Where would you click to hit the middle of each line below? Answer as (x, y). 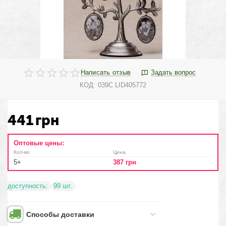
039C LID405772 (122, 85)
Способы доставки (61, 214)
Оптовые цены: (39, 143)
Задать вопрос (174, 72)
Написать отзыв (106, 72)
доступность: (28, 186)
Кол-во (22, 152)
